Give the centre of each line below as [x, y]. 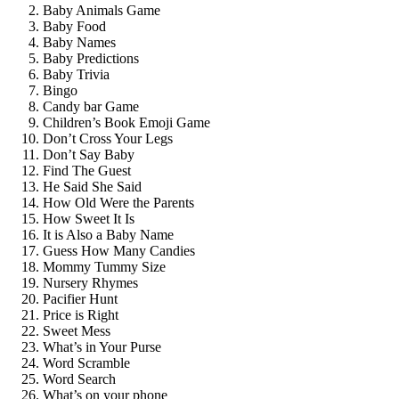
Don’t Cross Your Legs [108, 139]
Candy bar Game [91, 107]
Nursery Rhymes [90, 283]
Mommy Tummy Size [104, 267]
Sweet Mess [77, 331]
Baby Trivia [76, 75]
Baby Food [74, 27]
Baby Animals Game [102, 11]
